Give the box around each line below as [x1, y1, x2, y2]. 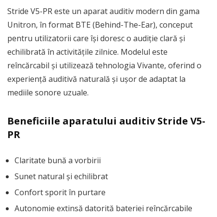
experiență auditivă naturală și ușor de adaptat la [7, 73, 186, 84]
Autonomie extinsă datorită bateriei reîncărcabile [15, 202, 192, 214]
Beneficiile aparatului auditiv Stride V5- [7, 114, 205, 127]
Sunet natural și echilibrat [15, 170, 108, 182]
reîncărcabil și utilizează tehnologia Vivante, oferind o [7, 60, 201, 71]
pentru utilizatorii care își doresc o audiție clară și [7, 32, 185, 44]
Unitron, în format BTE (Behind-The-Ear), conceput [7, 19, 193, 30]
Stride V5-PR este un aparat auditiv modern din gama [7, 5, 200, 16]
